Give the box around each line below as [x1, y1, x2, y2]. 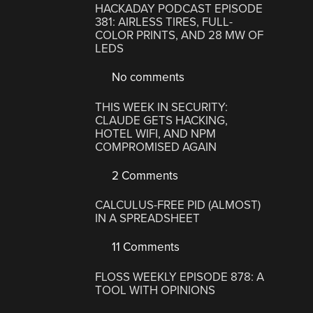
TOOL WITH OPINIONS [95, 282, 216, 298]
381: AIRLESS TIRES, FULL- [95, 15, 233, 30]
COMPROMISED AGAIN [95, 139, 217, 154]
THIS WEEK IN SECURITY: [95, 99, 228, 115]
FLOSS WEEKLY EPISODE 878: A [95, 269, 265, 284]
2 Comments [109, 168, 179, 183]
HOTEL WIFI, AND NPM [95, 126, 217, 141]
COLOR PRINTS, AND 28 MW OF [95, 28, 264, 43]
